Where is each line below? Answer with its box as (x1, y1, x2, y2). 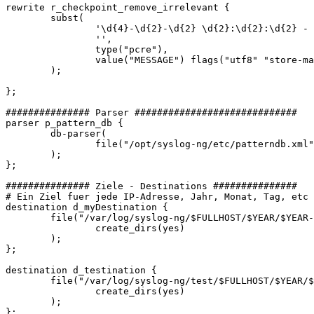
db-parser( (6, 128, 107, 139)
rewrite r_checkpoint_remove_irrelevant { (6, 2, 230, 13)
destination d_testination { (6, 265, 157, 276)
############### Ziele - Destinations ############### (6, 181, 297, 192)
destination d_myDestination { (6, 202, 168, 213)
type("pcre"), (6, 44, 168, 55)
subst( (6, 13, 84, 24)
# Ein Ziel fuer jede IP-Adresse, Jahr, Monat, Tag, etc (6, 191, 308, 203)
